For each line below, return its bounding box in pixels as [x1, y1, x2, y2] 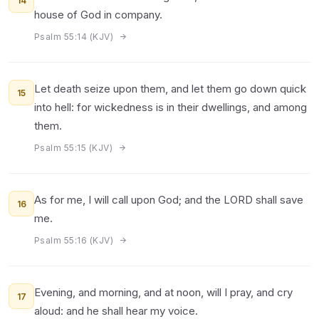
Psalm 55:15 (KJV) [34, 142, 115, 153]
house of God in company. [34, 8, 162, 21]
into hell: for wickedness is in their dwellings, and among [34, 100, 307, 114]
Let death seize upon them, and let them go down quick [34, 82, 306, 95]
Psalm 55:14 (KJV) [34, 31, 116, 42]
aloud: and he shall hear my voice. [34, 304, 198, 318]
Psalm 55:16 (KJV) [34, 235, 116, 246]
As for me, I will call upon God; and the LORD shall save [34, 193, 303, 206]
